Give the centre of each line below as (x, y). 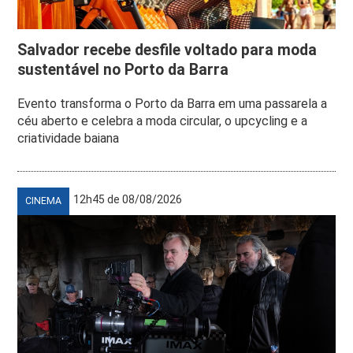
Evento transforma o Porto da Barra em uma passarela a (173, 103)
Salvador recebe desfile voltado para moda (167, 50)
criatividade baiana (69, 138)
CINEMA (44, 201)
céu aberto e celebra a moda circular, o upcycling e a (163, 121)
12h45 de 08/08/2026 (128, 199)
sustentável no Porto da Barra (123, 69)
